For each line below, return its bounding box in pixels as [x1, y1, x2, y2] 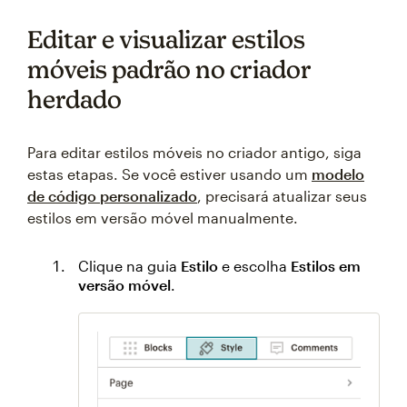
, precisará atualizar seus [197, 187, 367, 205]
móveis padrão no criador [27, 55, 312, 84]
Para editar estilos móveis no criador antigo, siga [27, 144, 362, 162]
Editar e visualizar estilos [27, 25, 305, 55]
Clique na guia [78, 257, 181, 275]
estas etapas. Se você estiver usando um [27, 165, 312, 184]
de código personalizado [27, 187, 197, 205]
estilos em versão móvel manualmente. [27, 209, 298, 227]
